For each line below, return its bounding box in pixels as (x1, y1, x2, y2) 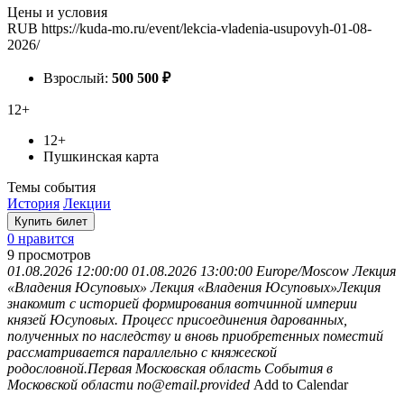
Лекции (63, 196, 111, 212)
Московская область (135, 361, 261, 377)
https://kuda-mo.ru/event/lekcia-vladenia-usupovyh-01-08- (41, 21, 372, 37)
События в (264, 361, 333, 377)
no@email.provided (137, 377, 250, 393)
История (7, 196, 60, 212)
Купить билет (14, 215, 87, 229)
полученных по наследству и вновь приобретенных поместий (7, 328, 383, 344)
